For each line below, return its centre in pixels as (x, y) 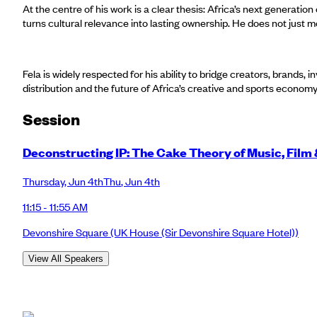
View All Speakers (66, 258)
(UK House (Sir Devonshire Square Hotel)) (203, 232)
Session (51, 119)
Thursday (44, 181)
